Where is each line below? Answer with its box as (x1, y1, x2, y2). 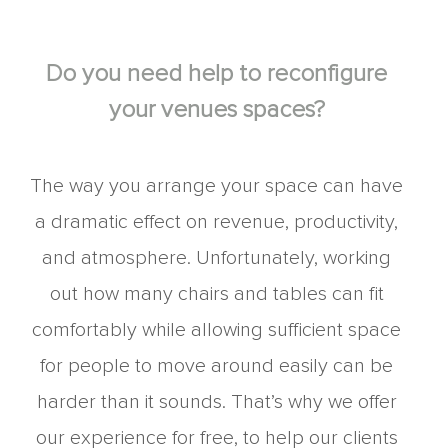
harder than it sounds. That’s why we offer (36, 392, 397, 412)
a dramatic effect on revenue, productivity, (35, 212, 398, 232)
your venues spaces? (108, 98, 325, 122)
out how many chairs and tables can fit (49, 284, 384, 304)
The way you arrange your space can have (30, 176, 403, 196)
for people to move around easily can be (40, 356, 393, 376)
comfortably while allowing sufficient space (32, 320, 401, 340)
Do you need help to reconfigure (46, 62, 387, 86)
